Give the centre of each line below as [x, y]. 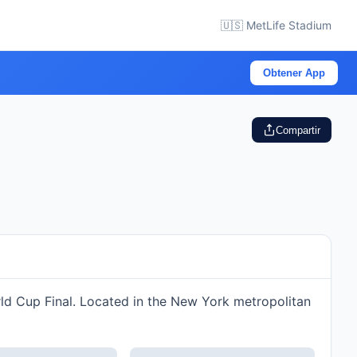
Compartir [298, 130]
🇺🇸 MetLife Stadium [276, 25]
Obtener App [294, 73]
